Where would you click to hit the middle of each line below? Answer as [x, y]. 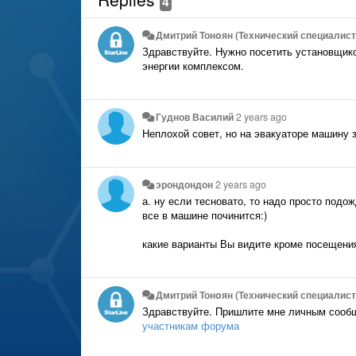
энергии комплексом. [193, 66]
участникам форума [191, 325]
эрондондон [185, 184]
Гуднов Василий [195, 117]
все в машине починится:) [205, 215]
